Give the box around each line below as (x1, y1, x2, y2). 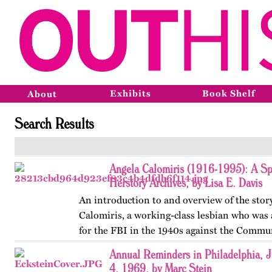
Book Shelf (202, 88, 255, 99)
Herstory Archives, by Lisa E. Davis (109, 175, 262, 190)
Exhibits (110, 88, 151, 99)
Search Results (15, 114, 94, 132)
